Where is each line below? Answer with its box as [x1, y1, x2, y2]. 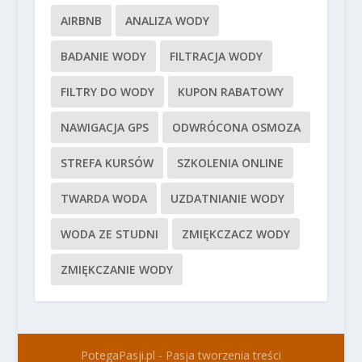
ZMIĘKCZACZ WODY [181, 225, 290, 242]
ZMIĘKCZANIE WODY [60, 261, 173, 277]
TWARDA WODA [60, 190, 147, 206]
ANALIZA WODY [124, 12, 209, 28]
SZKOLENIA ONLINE [176, 154, 284, 170]
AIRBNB [60, 12, 102, 28]
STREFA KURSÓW [60, 154, 154, 170]
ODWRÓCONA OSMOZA [171, 119, 301, 135]
